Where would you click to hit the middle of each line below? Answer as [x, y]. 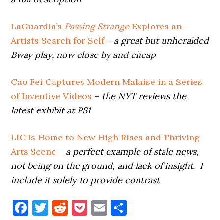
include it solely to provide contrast [85, 180]
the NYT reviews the [144, 96]
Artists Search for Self [58, 40]
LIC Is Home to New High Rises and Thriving [106, 137]
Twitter [77, 207]
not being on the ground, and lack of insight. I [107, 165]
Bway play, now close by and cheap [83, 55]
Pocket [113, 207]
